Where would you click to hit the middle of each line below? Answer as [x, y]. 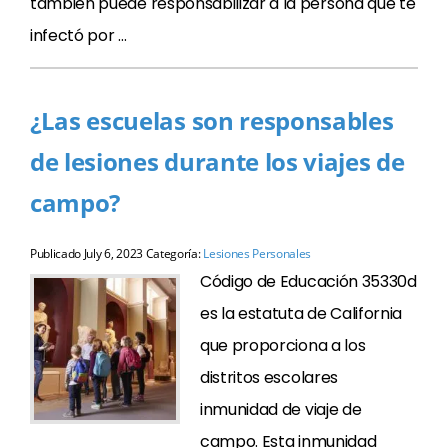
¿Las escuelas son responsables [212, 120]
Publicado [57, 253]
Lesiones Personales [257, 253]
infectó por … [78, 35]
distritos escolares [269, 377]
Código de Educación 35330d [308, 281]
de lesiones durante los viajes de [217, 161]
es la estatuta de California [301, 313]
